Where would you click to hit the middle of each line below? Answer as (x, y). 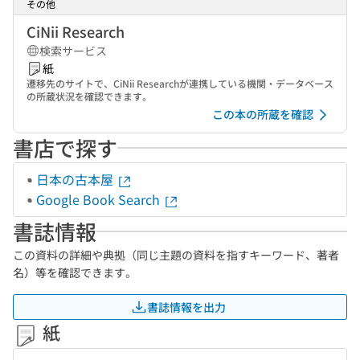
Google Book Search (100, 199)
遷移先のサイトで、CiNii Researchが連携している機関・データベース (180, 83)
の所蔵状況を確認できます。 (89, 96)
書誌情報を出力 (186, 307)
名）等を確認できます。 (75, 272)
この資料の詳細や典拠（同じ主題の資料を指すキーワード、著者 (176, 255)
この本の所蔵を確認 (263, 114)
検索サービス (73, 51)
